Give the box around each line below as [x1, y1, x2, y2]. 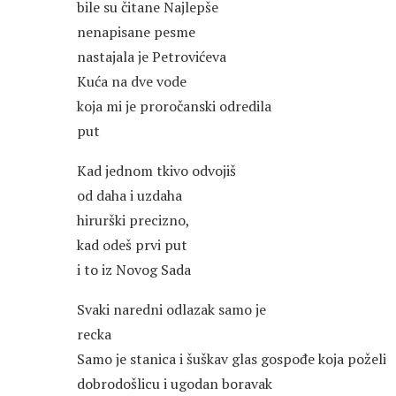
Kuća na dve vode [77, 72, 187, 92]
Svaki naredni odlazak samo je [77, 300, 266, 320]
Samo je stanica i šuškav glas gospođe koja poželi [77, 349, 386, 369]
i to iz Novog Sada [77, 260, 191, 280]
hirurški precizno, [77, 210, 190, 231]
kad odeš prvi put [77, 235, 187, 255]
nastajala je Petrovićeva [77, 47, 226, 67]
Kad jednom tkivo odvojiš [77, 161, 236, 181]
